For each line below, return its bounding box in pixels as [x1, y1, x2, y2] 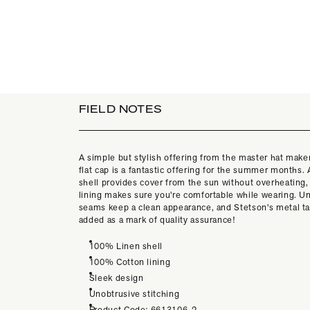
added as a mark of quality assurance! [78, 214, 235, 226]
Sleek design [89, 272, 147, 284]
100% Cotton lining [89, 256, 174, 268]
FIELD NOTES [78, 102, 162, 118]
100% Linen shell [89, 240, 163, 253]
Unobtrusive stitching [89, 288, 182, 300]
